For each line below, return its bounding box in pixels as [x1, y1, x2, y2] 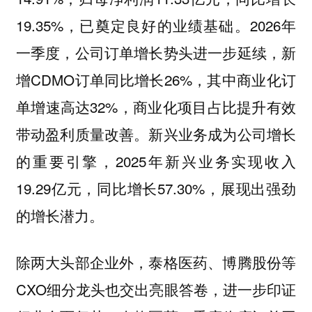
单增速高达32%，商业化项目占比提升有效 [15, 96, 297, 117]
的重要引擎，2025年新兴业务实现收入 [15, 150, 297, 171]
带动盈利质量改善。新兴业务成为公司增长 [15, 123, 297, 144]
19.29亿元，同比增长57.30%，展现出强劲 [15, 178, 297, 198]
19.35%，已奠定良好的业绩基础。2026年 [15, 15, 297, 36]
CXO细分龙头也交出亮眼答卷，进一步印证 [15, 278, 297, 299]
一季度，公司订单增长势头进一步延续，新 [15, 42, 297, 63]
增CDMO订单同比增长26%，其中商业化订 [15, 69, 297, 90]
